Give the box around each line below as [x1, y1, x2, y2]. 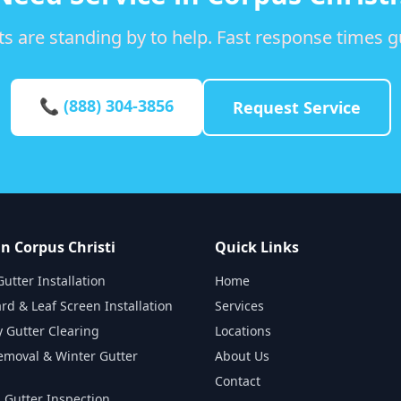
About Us [215, 347, 269, 364]
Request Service [232, 97, 361, 118]
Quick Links [215, 237, 299, 257]
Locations [215, 322, 271, 339]
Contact [215, 372, 260, 389]
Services [215, 297, 264, 314]
